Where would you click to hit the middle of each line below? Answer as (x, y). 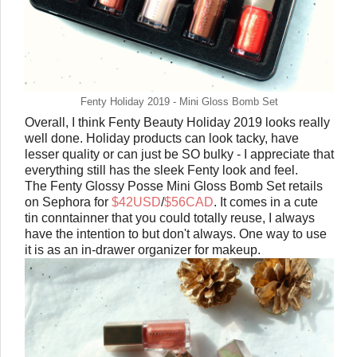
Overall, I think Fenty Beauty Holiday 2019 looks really (177, 122)
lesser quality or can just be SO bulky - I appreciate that (179, 154)
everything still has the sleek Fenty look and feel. (161, 170)
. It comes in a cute (266, 202)
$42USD (136, 202)
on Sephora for (68, 202)
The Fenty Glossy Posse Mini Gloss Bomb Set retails (174, 186)
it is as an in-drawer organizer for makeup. (144, 249)
